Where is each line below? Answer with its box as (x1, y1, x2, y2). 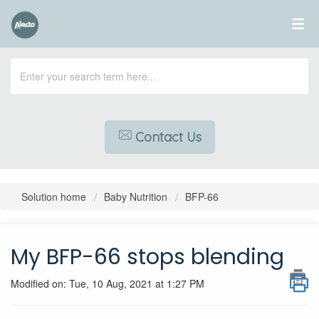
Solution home (21, 189, 89, 204)
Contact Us (135, 129, 202, 145)
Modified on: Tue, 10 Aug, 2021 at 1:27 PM (11, 276, 204, 291)
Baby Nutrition (104, 189, 167, 204)
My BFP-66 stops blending (11, 242, 284, 272)
